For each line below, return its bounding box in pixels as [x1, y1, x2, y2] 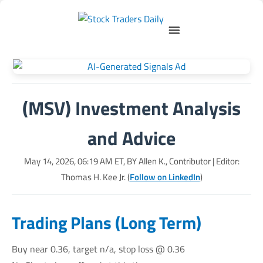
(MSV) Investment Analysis [22, 94, 241, 122]
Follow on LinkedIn [129, 170, 200, 184]
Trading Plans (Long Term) [12, 210, 201, 235]
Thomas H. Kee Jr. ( [60, 170, 130, 184]
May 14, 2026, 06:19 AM [23, 154, 113, 168]
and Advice [87, 124, 176, 152]
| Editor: [210, 154, 240, 168]
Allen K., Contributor [138, 154, 211, 168]
